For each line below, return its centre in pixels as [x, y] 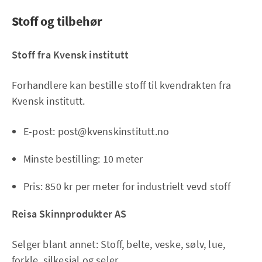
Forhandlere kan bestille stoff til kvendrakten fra [122, 85]
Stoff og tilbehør [57, 21]
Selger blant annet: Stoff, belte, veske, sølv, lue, [119, 244]
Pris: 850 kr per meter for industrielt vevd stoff [127, 187]
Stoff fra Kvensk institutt [70, 55]
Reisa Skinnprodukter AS [69, 214]
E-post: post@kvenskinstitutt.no [96, 132]
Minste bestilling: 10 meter [83, 159]
